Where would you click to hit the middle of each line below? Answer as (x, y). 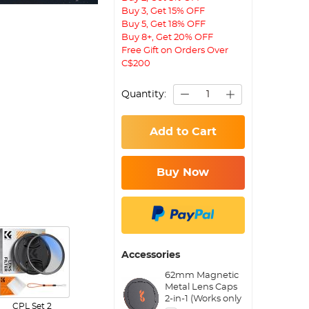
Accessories (151, 255)
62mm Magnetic (201, 275)
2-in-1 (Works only (203, 299)
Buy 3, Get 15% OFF (163, 11)
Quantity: (144, 94)
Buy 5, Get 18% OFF (164, 24)
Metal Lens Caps (201, 287)
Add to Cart (183, 132)
